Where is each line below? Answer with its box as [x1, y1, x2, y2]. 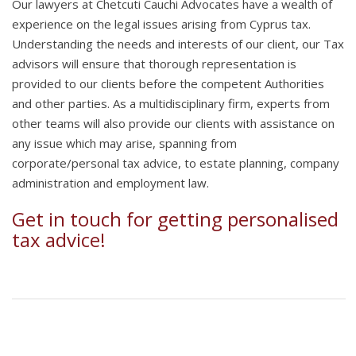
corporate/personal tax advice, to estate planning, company [12, 154, 339, 171]
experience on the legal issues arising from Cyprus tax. [12, 15, 311, 32]
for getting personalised [122, 205, 339, 232]
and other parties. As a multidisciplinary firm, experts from [12, 95, 330, 111]
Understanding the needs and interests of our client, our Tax [12, 35, 344, 52]
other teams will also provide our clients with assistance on [12, 114, 335, 131]
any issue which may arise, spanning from [12, 134, 237, 151]
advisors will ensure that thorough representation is [12, 55, 296, 72]
